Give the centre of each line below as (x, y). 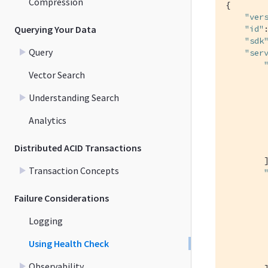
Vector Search (57, 74)
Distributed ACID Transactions (78, 147)
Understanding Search (74, 97)
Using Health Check (69, 243)
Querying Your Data (55, 29)
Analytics (48, 120)
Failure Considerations (62, 198)
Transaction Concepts (74, 170)
